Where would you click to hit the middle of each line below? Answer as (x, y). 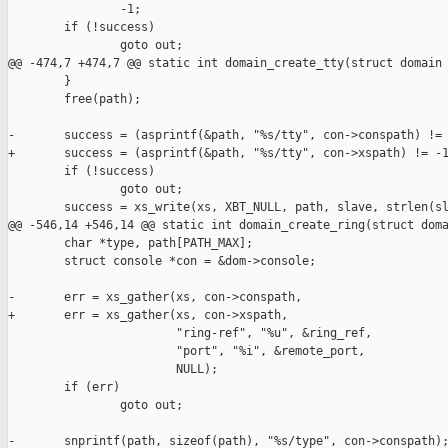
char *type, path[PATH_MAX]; (130, 243)
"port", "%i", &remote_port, (186, 351)
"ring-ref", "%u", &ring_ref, (190, 333)
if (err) (64, 387)
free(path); (74, 99)
